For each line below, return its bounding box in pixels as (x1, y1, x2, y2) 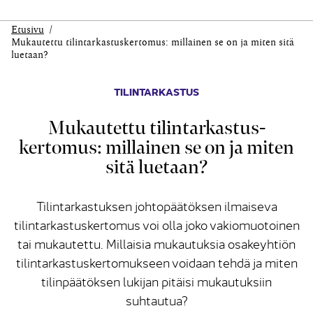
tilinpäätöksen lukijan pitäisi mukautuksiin (41, 272, 272, 291)
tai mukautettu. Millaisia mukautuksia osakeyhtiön (17, 235, 296, 253)
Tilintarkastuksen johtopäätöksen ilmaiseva (36, 197, 277, 215)
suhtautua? (125, 291, 188, 310)
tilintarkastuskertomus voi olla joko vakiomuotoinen (13, 216, 300, 234)
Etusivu (11, 25, 44, 36)
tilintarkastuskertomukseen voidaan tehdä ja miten (15, 254, 298, 272)
